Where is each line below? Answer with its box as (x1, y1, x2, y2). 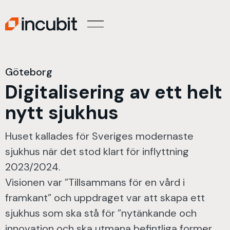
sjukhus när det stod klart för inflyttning (5, 145, 189, 158)
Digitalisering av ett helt (5, 80, 222, 104)
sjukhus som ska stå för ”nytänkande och (5, 206, 197, 220)
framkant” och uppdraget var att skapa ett (5, 191, 205, 204)
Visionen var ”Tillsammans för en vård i (5, 176, 185, 189)
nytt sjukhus (5, 101, 119, 125)
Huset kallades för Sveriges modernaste (5, 129, 194, 143)
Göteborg (5, 65, 52, 79)
